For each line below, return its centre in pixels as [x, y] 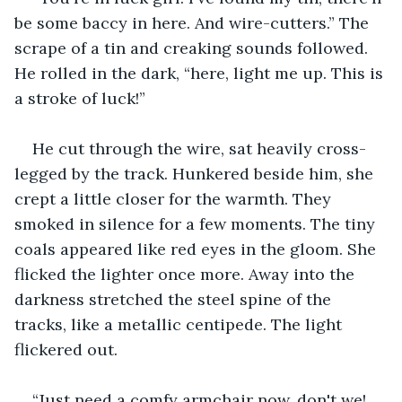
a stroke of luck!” [80, 98]
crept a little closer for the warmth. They [175, 198]
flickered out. [66, 349]
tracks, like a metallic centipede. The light [180, 324]
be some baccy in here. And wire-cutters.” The [194, 22]
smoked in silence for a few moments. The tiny [197, 223]
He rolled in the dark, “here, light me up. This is [201, 73]
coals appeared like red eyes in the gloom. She [197, 249]
